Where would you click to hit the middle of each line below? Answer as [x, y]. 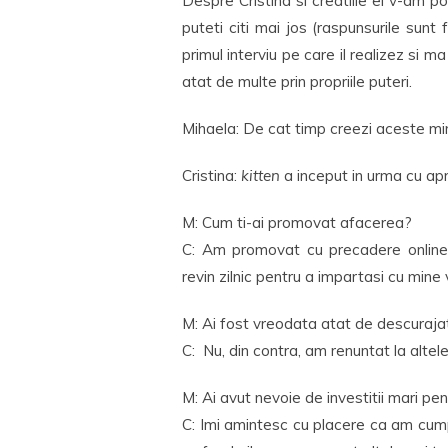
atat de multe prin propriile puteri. [297, 81]
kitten [260, 175]
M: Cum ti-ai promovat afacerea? [297, 222]
